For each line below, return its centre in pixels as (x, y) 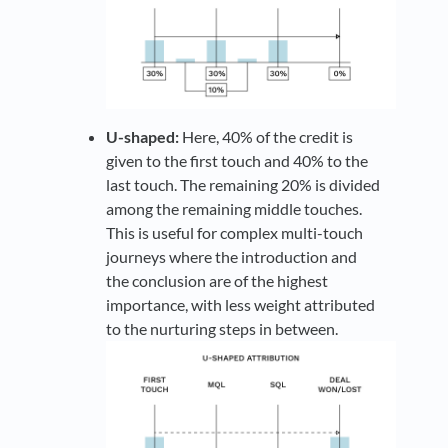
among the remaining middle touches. (234, 208)
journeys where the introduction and (231, 256)
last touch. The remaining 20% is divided (243, 184)
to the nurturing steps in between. (222, 328)
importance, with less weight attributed (240, 304)
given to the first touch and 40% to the (237, 160)
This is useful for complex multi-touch (234, 232)
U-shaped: (142, 136)
